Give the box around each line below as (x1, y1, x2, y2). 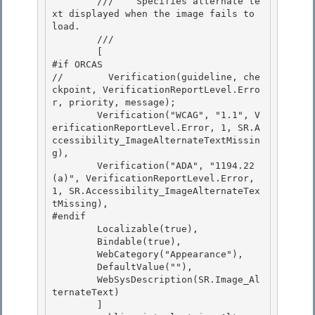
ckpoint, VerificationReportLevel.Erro (52, 84, 260, 96)
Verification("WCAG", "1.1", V (52, 110, 97, 121)
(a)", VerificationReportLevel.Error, (52, 173, 255, 184)
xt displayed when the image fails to (52, 8, 255, 20)
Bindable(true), (52, 236, 97, 247)
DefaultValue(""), (52, 262, 97, 273)
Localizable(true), (52, 224, 97, 235)
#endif (52, 211, 86, 222)
